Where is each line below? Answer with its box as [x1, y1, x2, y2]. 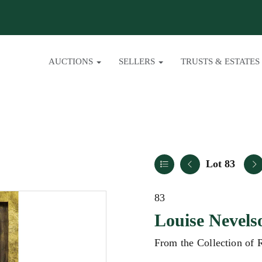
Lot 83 [206, 158, 235, 170]
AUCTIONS [49, 57, 95, 66]
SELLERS [119, 57, 157, 66]
